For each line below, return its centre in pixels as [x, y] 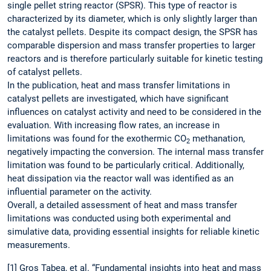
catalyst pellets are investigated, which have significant [118, 99]
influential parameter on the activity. [81, 192]
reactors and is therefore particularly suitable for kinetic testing [135, 59]
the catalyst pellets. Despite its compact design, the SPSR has [132, 32]
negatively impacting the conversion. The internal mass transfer [135, 152]
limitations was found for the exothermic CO [97, 139]
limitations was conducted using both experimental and [119, 219]
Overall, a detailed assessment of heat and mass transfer [122, 205]
